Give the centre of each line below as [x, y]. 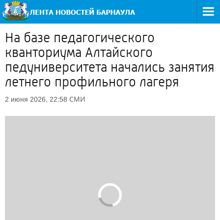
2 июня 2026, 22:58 [36, 99]
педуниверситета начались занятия [110, 67]
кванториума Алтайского [79, 53]
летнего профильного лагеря [92, 82]
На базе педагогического [80, 38]
